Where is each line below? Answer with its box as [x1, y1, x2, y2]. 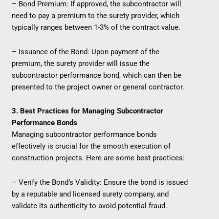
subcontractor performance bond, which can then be [12, 70, 181, 80]
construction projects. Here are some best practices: [12, 153, 185, 163]
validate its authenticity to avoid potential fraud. [12, 201, 167, 210]
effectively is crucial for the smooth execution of [12, 142, 171, 151]
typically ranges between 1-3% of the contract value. [12, 23, 180, 32]
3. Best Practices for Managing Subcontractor [12, 107, 163, 116]
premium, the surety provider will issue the [12, 59, 150, 68]
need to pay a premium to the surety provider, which [12, 11, 179, 21]
